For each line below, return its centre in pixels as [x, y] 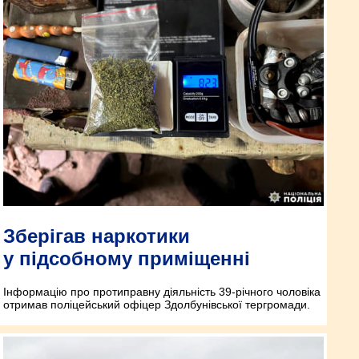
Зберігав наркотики [97, 236]
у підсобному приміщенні [127, 258]
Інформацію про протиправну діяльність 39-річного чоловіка [162, 292]
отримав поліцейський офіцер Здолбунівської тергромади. [157, 305]
